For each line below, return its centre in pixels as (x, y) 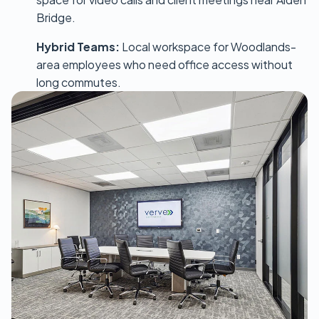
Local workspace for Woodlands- (208, 46)
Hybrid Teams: (78, 46)
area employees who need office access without (164, 64)
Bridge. (56, 17)
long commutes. (79, 82)
